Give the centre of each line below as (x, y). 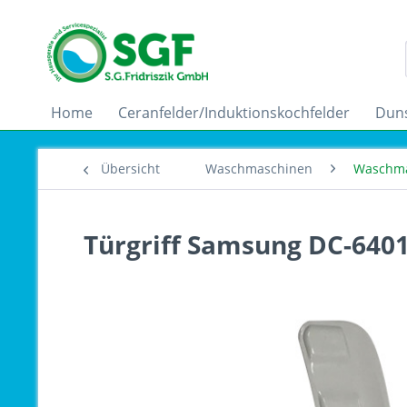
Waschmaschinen (259, 169)
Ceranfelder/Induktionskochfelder (234, 113)
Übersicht (130, 169)
